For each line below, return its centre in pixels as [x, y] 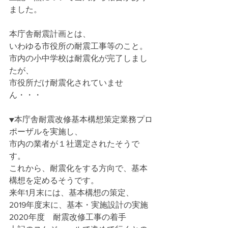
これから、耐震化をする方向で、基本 [78, 168]
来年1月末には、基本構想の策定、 [72, 193]
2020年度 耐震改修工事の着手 [68, 217]
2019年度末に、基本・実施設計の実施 [79, 205]
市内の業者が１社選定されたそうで [74, 144]
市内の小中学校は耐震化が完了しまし [78, 58]
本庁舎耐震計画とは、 [50, 34]
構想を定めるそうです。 [54, 180]
